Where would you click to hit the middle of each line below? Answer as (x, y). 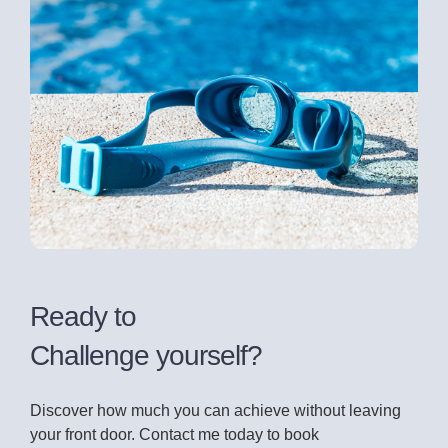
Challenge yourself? (146, 355)
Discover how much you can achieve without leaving (215, 410)
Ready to (83, 316)
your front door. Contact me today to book (174, 434)
